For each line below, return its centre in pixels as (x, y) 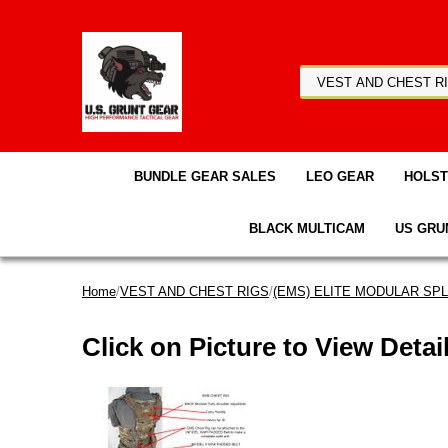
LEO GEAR (340, 176)
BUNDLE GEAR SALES (205, 176)
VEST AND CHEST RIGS (194, 291)
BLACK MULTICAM (306, 228)
